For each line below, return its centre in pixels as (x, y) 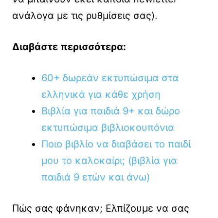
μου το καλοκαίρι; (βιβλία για (109, 161)
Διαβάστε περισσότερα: (69, 47)
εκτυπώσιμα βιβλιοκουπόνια (108, 128)
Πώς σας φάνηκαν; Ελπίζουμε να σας (101, 209)
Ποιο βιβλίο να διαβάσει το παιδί (116, 144)
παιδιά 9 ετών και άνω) (96, 177)
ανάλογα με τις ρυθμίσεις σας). (85, 16)
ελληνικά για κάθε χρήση (101, 95)
